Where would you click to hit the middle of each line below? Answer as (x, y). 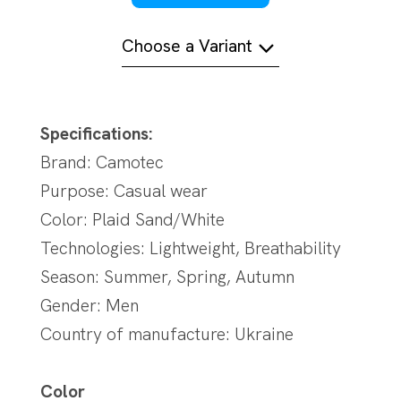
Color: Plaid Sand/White (132, 219)
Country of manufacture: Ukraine (166, 334)
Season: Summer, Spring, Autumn (167, 277)
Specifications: (96, 133)
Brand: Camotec (102, 162)
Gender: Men (89, 305)
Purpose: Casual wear (124, 191)
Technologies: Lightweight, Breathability (190, 248)
